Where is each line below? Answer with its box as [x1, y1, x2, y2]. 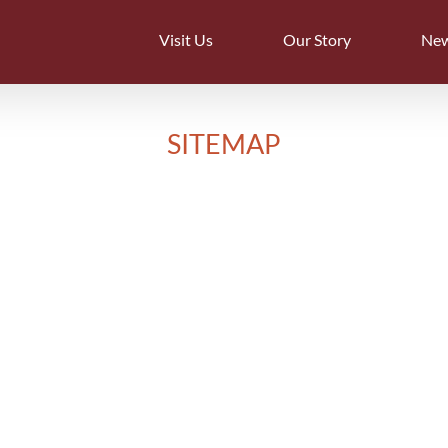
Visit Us [159, 30, 213, 49]
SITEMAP [167, 127, 281, 161]
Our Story [283, 30, 351, 49]
